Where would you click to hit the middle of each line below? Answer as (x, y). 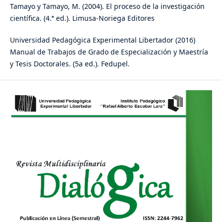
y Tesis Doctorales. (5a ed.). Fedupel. (70, 63)
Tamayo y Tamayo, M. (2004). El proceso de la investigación (107, 6)
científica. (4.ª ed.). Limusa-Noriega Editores (82, 18)
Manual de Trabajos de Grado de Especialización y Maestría (109, 52)
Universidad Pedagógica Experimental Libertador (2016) (102, 40)
